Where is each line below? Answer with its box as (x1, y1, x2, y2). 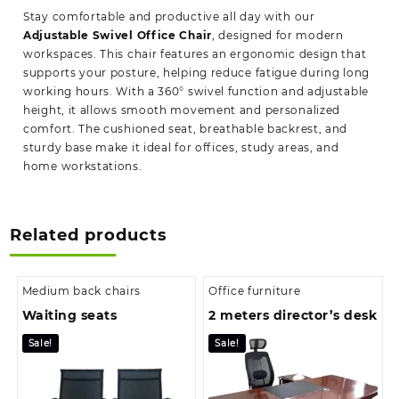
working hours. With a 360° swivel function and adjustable (23, 85, 369, 99)
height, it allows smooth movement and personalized (23, 103, 341, 118)
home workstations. (23, 159, 142, 174)
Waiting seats (21, 306, 117, 323)
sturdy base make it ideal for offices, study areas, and (23, 141, 339, 155)
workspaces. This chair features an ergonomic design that (23, 47, 367, 61)
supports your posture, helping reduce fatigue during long (23, 66, 370, 80)
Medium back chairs (21, 283, 142, 297)
